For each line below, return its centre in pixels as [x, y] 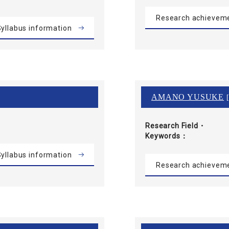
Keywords [163, 136]
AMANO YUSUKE [188, 97]
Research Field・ [176, 125]
